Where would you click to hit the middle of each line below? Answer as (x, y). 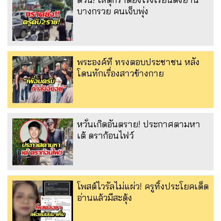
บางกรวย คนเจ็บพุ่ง (113, 11)
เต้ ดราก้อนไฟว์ (105, 135)
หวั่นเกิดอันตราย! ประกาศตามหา (139, 124)
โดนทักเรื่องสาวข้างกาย (120, 73)
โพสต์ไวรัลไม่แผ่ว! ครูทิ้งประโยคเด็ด (143, 186)
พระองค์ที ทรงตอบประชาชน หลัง (138, 62)
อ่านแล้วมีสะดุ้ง (105, 197)
